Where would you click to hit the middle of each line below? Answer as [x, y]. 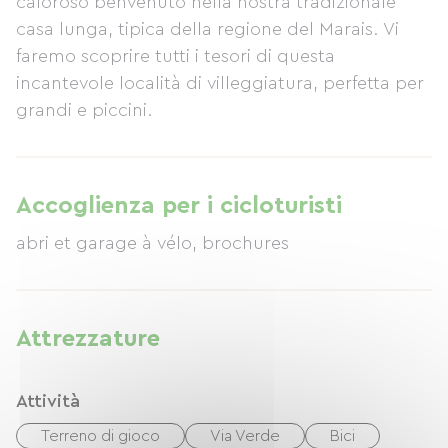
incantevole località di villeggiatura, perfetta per [220, 83]
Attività [48, 401]
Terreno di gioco [100, 436]
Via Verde [245, 436]
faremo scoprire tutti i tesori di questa [175, 56]
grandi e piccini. [84, 110]
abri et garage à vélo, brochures [152, 243]
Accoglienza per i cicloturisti [179, 206]
